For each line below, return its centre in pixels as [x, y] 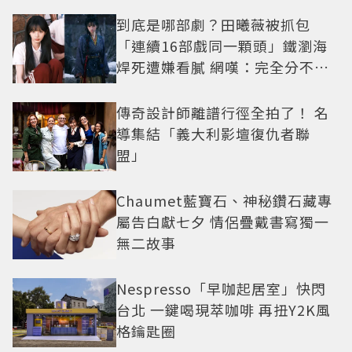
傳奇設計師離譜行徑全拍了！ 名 [223, 113]
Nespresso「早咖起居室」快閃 [221, 289]
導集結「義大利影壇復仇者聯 [213, 134]
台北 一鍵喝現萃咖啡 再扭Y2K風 [224, 310]
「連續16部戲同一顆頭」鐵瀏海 [222, 46]
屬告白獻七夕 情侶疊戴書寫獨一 [223, 222]
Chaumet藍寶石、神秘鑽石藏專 [224, 201]
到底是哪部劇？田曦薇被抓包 [213, 25]
